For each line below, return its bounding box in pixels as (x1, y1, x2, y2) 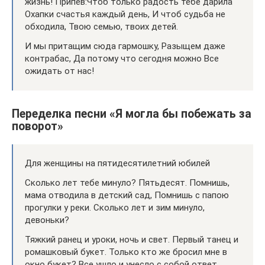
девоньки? (25, 214, 69, 225)
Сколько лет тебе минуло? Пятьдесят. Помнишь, (25, 177, 230, 188)
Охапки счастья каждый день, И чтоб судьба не (25, 8, 225, 20)
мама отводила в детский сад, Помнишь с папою (25, 189, 229, 201)
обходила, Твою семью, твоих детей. (25, 21, 178, 32)
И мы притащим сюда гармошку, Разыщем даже (25, 40, 225, 51)
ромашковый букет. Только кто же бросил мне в (25, 246, 227, 257)
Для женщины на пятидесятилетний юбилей (25, 157, 210, 169)
